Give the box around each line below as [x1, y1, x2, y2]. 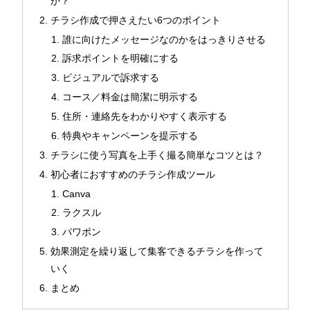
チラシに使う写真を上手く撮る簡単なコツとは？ [50, 149, 264, 161]
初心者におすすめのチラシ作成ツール [50, 168, 215, 180]
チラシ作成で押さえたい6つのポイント [50, 14, 221, 26]
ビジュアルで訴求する [62, 72, 160, 84]
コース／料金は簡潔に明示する [62, 91, 199, 103]
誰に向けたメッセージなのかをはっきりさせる [62, 33, 266, 45]
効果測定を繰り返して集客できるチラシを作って [50, 246, 264, 257]
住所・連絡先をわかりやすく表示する [62, 111, 228, 122]
